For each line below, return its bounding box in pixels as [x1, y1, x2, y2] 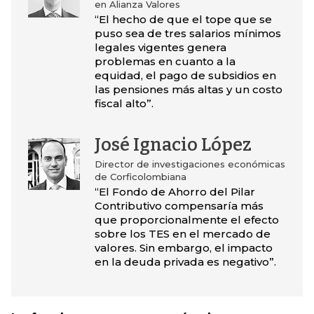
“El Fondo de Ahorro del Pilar [94, 185, 255, 199]
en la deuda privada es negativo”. [94, 255, 276, 269]
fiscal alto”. [94, 97, 153, 111]
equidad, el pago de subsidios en [94, 69, 276, 83]
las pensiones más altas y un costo [94, 83, 282, 97]
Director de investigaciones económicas [94, 158, 285, 170]
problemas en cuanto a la [94, 55, 235, 69]
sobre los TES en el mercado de [94, 227, 271, 241]
